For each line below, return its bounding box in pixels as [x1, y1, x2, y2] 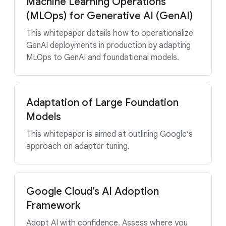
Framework [26, 199, 80, 212]
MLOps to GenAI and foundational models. [26, 52, 179, 63]
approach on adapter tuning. [26, 141, 130, 151]
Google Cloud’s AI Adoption [26, 185, 159, 198]
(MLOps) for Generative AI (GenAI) [26, 10, 193, 22]
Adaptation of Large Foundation [26, 96, 179, 109]
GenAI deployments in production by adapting [26, 40, 191, 50]
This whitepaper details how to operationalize [26, 28, 193, 38]
